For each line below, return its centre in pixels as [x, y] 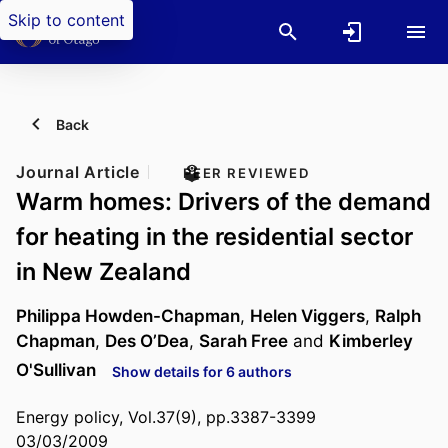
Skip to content [66, 20]
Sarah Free [243, 341]
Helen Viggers [307, 316]
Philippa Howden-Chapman [128, 316]
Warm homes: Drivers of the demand [223, 201]
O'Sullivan [56, 369]
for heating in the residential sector [214, 236]
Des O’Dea [147, 341]
